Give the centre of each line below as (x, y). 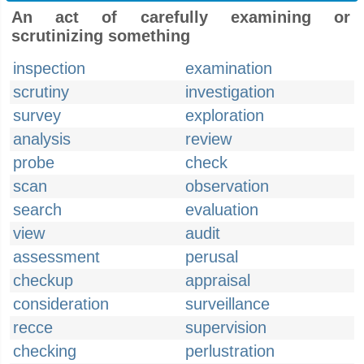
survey (37, 115)
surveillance (227, 304)
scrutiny (41, 92)
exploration (225, 115)
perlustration (230, 351)
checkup (43, 280)
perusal (212, 257)
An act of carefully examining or (181, 17)
